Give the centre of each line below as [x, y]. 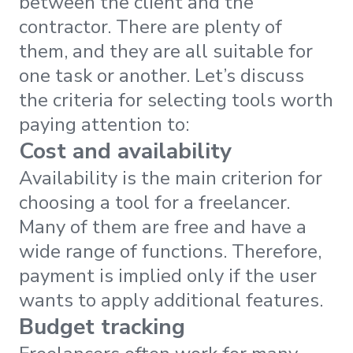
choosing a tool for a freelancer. [154, 202]
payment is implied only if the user [168, 275]
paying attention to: [104, 124]
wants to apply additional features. [171, 300]
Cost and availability [125, 151]
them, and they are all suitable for [166, 51]
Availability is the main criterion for [171, 178]
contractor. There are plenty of [150, 26]
